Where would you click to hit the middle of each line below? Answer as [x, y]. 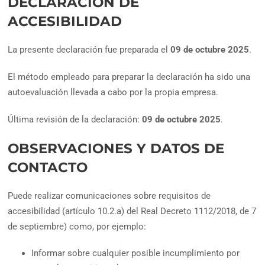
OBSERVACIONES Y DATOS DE [116, 149]
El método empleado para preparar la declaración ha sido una [129, 77]
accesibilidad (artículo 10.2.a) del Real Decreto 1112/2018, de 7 [132, 211]
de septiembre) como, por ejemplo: [77, 226]
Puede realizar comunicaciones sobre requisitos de [109, 195]
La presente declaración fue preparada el [89, 50]
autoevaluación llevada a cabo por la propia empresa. [113, 93]
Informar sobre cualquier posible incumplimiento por [136, 253]
